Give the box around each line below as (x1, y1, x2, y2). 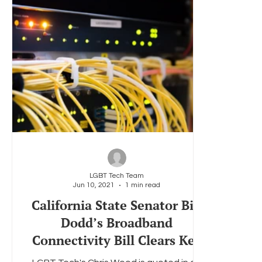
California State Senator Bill (32, 196, 202, 213)
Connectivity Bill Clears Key (32, 232, 202, 249)
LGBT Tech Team (89, 172, 144, 180)
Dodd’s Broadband (61, 214, 173, 231)
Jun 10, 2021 (73, 181, 115, 189)
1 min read (125, 181, 160, 189)
